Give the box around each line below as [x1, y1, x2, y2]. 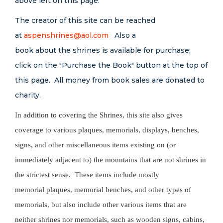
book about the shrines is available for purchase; [15, 46, 191, 55]
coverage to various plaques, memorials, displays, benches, [15, 126, 199, 134]
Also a [109, 31, 136, 40]
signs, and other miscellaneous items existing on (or [15, 141, 176, 149]
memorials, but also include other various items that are [15, 201, 187, 209]
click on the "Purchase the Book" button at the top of [15, 61, 208, 70]
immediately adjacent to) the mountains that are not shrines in [15, 156, 206, 164]
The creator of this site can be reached [15, 16, 155, 25]
